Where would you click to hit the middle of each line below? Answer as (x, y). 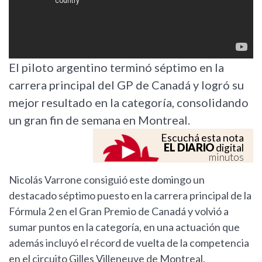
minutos (226, 157)
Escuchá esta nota (202, 138)
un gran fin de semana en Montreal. (99, 120)
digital (229, 148)
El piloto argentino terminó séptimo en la (116, 68)
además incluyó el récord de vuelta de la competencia (129, 243)
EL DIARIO (189, 148)
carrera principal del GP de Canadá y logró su (126, 85)
